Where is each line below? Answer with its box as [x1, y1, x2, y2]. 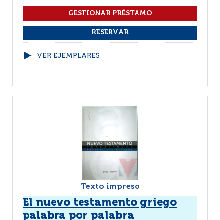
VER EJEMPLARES [37, 53, 100, 59]
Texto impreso [80, 183, 140, 191]
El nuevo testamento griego [23, 197, 177, 208]
